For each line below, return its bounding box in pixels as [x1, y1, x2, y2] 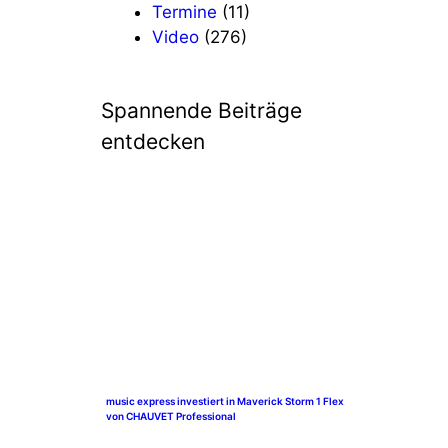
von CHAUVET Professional [106, 409, 236, 422]
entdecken [101, 129, 205, 155]
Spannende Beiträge [101, 98, 302, 124]
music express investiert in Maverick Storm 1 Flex [106, 394, 344, 407]
